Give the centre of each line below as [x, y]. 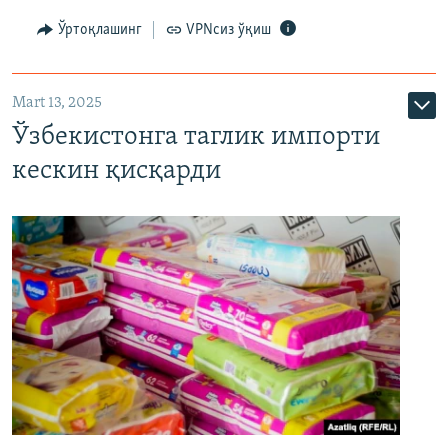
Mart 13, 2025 [57, 102]
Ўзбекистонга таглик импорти [196, 138]
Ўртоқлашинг [99, 29]
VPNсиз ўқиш [228, 29]
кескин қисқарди [116, 172]
